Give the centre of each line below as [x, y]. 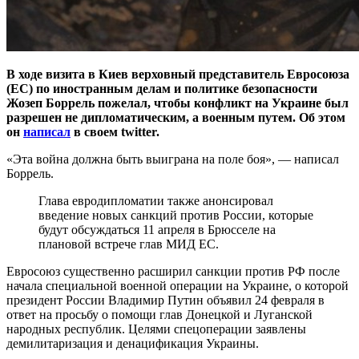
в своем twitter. [115, 131]
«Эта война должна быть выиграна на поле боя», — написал [173, 159]
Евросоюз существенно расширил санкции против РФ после [173, 271]
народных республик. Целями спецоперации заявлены [156, 329]
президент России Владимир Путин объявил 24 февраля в [165, 300]
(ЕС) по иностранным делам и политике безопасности [162, 88]
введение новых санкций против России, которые [176, 215]
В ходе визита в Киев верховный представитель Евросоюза [178, 74]
